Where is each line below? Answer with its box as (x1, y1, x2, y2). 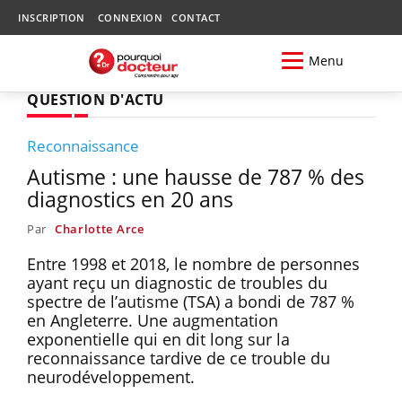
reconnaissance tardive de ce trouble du (27, 346, 330, 369)
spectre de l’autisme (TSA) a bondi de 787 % (27, 290, 354, 312)
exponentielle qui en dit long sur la (27, 328, 290, 350)
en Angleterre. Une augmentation (27, 309, 278, 331)
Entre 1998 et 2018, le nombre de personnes (27, 252, 360, 275)
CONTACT (171, 11, 221, 24)
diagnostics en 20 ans (27, 184, 233, 214)
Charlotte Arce (54, 220, 144, 237)
